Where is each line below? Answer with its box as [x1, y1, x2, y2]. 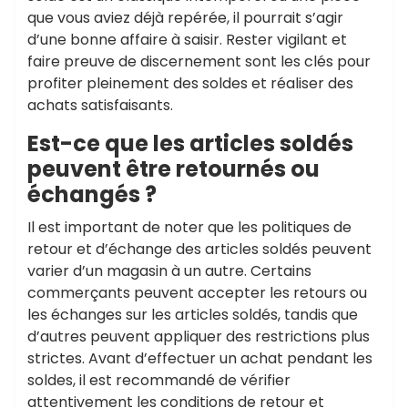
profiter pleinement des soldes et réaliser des [27, 72, 353, 94]
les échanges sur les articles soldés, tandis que [27, 303, 358, 325]
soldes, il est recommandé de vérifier [27, 369, 291, 391]
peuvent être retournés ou [27, 153, 320, 184]
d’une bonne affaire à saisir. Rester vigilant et [27, 28, 347, 50]
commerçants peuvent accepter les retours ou [27, 281, 367, 303]
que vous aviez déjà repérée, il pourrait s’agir [27, 6, 343, 28]
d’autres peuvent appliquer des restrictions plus [27, 325, 370, 347]
